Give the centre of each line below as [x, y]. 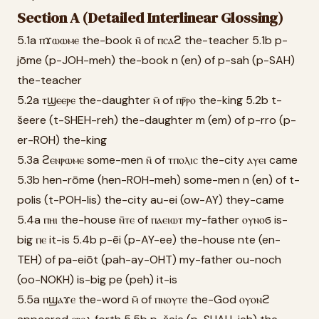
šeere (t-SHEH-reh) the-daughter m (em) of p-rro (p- [157, 120]
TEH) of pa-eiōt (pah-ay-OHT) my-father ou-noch [149, 260]
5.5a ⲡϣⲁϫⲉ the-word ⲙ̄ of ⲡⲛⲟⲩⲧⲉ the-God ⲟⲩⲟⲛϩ [143, 299]
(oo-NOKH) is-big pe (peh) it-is [97, 279]
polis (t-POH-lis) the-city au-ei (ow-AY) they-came [151, 200]
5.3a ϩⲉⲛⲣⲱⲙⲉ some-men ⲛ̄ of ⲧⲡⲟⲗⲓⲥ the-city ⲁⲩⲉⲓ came [157, 160]
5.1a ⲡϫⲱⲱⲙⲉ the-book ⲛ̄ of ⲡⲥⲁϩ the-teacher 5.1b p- [152, 40]
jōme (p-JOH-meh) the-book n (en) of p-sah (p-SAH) [156, 60]
